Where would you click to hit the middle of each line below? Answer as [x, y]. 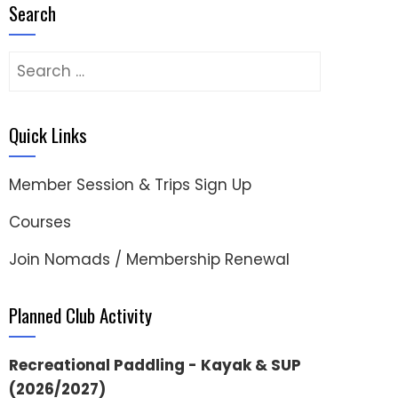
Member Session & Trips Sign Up [130, 185]
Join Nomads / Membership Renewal [149, 259]
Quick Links [48, 135]
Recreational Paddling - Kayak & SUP [155, 365]
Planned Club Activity [80, 315]
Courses [40, 222]
